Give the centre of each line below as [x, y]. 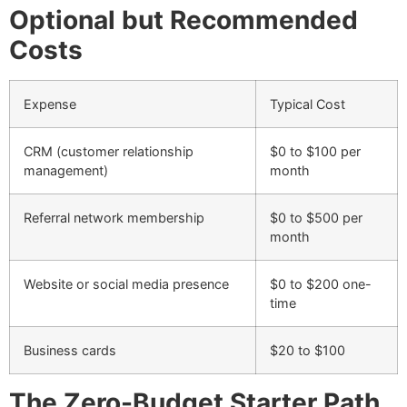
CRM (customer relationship [109, 152]
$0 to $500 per [316, 218]
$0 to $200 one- [321, 284]
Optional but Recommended [184, 20]
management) [66, 171]
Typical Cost [308, 104]
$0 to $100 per [315, 152]
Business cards [70, 351]
